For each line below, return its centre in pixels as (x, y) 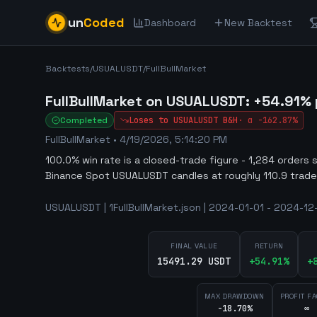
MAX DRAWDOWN (234, 296)
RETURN (269, 246)
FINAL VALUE (194, 246)
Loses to (149, 120)
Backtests (68, 69)
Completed (84, 120)
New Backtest (258, 23)
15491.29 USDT (194, 261)
